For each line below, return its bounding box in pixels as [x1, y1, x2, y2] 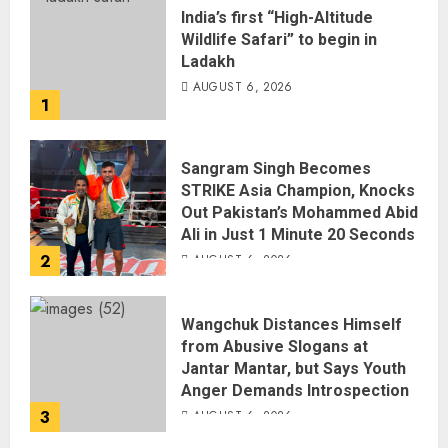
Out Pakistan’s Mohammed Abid [181, 203, 418, 222]
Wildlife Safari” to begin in [181, 30, 377, 49]
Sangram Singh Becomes [181, 159, 371, 178]
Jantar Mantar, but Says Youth [181, 359, 406, 378]
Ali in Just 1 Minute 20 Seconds [181, 225, 415, 244]
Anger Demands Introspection [181, 381, 409, 400]
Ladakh [181, 52, 235, 71]
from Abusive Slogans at [181, 337, 368, 356]
